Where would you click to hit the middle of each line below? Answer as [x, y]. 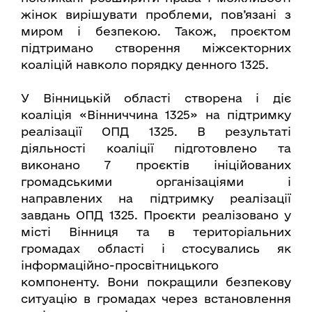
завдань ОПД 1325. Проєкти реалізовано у [156, 214]
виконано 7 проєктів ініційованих [156, 164]
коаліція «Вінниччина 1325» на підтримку [156, 114]
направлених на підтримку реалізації [156, 198]
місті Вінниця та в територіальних [156, 231]
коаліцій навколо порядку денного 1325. [145, 64]
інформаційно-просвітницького [120, 265]
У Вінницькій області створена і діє [156, 97]
